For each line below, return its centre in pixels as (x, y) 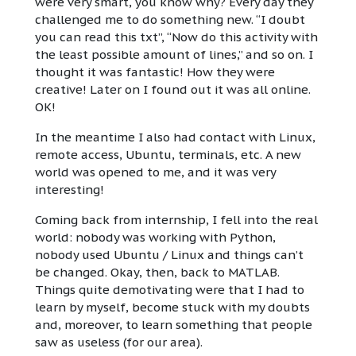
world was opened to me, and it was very (155, 172)
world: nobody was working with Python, (155, 238)
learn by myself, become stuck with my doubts (172, 308)
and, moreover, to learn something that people (174, 325)
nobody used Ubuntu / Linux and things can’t (169, 255)
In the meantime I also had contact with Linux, (175, 137)
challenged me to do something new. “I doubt (170, 20)
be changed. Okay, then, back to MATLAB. (157, 273)
